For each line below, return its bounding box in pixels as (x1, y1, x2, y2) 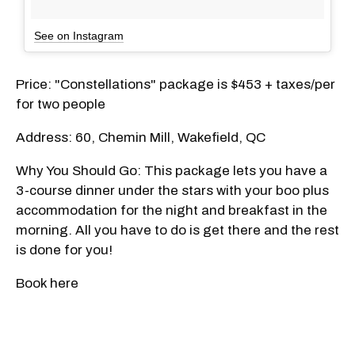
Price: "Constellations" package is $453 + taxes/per (16, 76, 335, 92)
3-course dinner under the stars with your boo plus (16, 182, 329, 198)
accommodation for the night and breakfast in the (16, 202, 327, 218)
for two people (16, 96, 105, 112)
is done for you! (16, 242, 113, 258)
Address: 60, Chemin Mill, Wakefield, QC (16, 129, 265, 145)
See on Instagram (34, 29, 124, 42)
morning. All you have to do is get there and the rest (16, 222, 339, 238)
